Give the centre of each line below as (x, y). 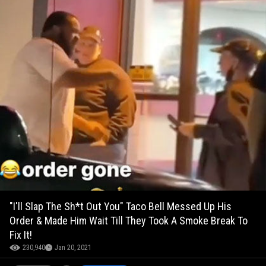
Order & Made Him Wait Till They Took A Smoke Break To (129, 220)
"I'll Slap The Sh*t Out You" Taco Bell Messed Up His (121, 206)
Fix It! (21, 235)
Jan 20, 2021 (73, 247)
